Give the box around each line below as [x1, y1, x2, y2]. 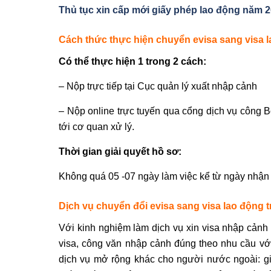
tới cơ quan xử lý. [59, 121, 134, 132]
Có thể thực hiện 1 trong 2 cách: [59, 56, 206, 67]
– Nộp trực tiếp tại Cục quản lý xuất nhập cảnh [59, 80, 257, 91]
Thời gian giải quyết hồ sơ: [59, 146, 181, 157]
